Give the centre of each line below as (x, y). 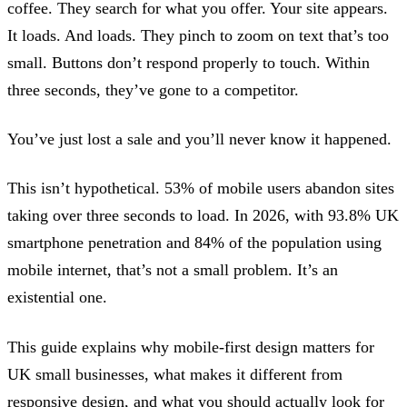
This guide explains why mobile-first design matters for (191, 347)
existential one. (57, 298)
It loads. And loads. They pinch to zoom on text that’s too (198, 35)
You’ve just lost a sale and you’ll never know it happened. (199, 139)
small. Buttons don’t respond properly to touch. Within (189, 62)
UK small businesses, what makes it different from (175, 374)
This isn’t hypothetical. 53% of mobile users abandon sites (201, 189)
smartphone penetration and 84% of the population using (194, 243)
